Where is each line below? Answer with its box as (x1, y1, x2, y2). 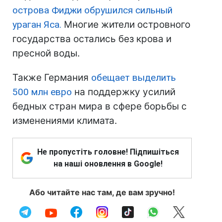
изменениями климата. (12, 114, 117, 126)
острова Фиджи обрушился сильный (12, 4, 172, 16)
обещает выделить (91, 71, 176, 83)
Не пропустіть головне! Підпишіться (37, 147, 179, 157)
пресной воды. (12, 47, 80, 59)
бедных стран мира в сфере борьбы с (12, 100, 187, 112)
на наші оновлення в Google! (54, 159, 163, 168)
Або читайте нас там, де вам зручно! (29, 187, 175, 197)
